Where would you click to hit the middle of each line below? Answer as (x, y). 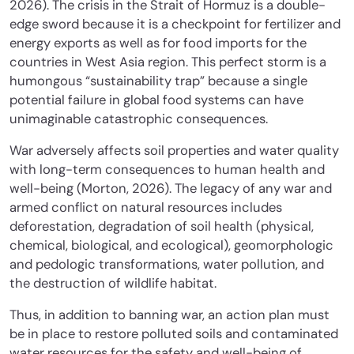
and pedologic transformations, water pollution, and (167, 264)
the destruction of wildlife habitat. (115, 283)
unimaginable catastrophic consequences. (139, 119)
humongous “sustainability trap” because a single (158, 81)
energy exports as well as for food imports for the (158, 43)
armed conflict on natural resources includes (146, 207)
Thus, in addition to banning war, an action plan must (169, 314)
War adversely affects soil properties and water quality (174, 150)
